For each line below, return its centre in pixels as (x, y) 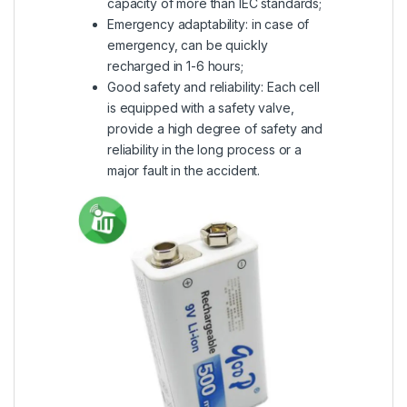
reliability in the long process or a (204, 150)
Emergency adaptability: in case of (208, 25)
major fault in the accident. (184, 171)
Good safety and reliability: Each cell (213, 87)
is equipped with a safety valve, (201, 108)
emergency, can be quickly (188, 45)
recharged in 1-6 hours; (175, 66)
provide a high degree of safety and (215, 129)
